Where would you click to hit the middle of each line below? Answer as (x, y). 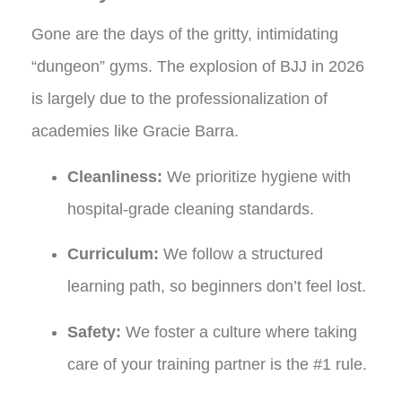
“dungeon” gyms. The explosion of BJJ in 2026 (198, 67)
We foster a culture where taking (239, 332)
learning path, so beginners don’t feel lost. (217, 287)
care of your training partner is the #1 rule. (217, 364)
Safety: (94, 332)
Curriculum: (113, 254)
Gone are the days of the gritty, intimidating (185, 35)
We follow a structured (241, 254)
